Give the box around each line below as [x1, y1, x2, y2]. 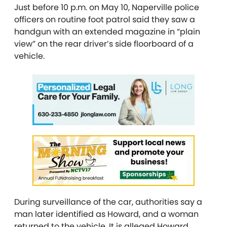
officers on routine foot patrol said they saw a [14, 14, 195, 25]
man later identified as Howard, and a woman [14, 208, 199, 220]
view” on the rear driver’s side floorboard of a [14, 38, 194, 50]
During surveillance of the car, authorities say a [14, 196, 202, 208]
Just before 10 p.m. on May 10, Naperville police [14, 2, 199, 13]
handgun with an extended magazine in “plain [14, 26, 200, 37]
